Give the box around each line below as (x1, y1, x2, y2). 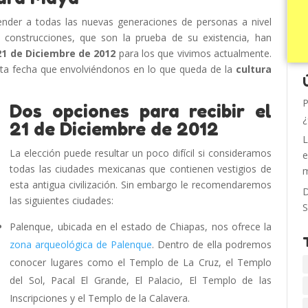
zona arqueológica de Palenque (10, 238, 153, 251)
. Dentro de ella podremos (152, 238, 272, 251)
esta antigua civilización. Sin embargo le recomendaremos (10, 178, 272, 191)
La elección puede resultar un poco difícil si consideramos (10, 146, 272, 159)
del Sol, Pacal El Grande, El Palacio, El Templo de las (10, 274, 272, 287)
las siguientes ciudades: (10, 194, 114, 207)
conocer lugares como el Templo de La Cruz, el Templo (10, 256, 272, 269)
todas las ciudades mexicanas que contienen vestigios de (10, 162, 272, 175)
